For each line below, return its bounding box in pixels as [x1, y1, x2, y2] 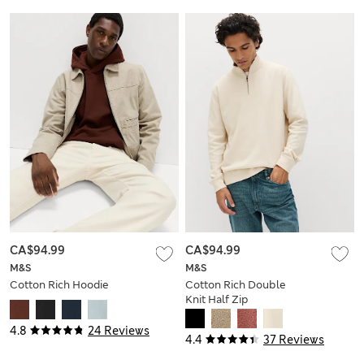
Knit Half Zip [185, 292, 249, 307]
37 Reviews [263, 332, 324, 348]
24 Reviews [88, 323, 149, 339]
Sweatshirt [185, 307, 239, 322]
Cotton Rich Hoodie [10, 278, 109, 292]
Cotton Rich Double [185, 278, 286, 292]
